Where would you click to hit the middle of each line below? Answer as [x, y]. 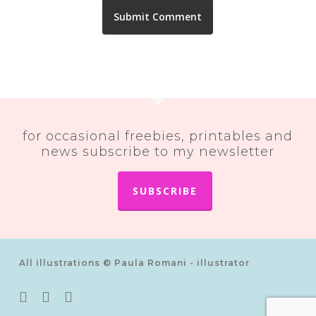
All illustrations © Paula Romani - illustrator [134, 263]
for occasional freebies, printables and [158, 136]
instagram [89, 295]
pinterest [65, 295]
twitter [36, 295]
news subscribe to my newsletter [158, 152]
